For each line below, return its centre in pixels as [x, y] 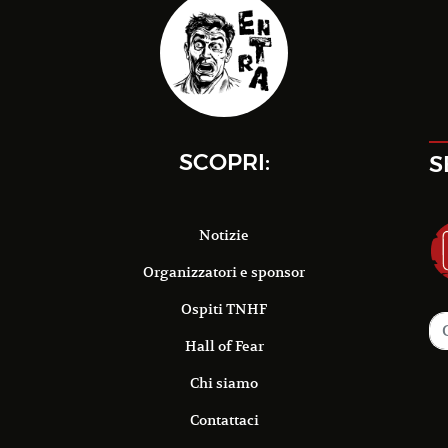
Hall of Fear [224, 345]
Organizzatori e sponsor [224, 271]
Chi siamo [224, 382]
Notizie [224, 234]
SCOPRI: [224, 161]
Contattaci [224, 419]
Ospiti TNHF [224, 308]
